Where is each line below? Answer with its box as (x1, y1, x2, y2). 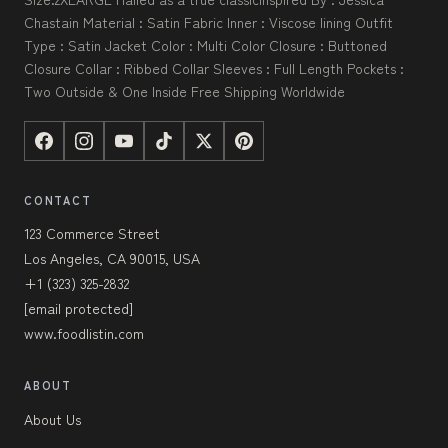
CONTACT (24, 192, 92, 209)
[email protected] (24, 298, 133, 319)
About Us (24, 409, 81, 430)
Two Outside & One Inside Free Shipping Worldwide (24, 81, 345, 102)
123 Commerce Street (24, 223, 160, 244)
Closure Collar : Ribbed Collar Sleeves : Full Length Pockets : (24, 58, 404, 79)
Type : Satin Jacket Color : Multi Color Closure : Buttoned (24, 35, 387, 56)
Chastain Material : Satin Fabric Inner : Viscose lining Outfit (24, 12, 393, 33)
